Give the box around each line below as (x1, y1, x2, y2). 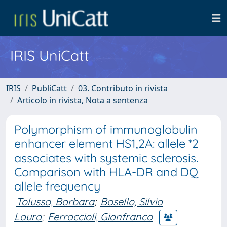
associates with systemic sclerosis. (14, 150, 198, 165)
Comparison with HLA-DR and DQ (14, 165, 198, 179)
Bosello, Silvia (100, 195, 163, 208)
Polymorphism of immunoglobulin (14, 122, 198, 137)
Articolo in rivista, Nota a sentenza (17, 95, 148, 106)
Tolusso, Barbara (16, 195, 94, 208)
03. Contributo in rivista (78, 83, 168, 94)
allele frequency (14, 179, 100, 194)
